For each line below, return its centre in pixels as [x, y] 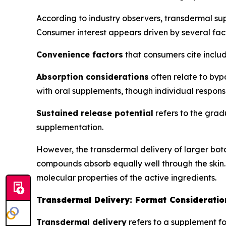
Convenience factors [80, 54]
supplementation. [70, 127]
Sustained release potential [95, 113]
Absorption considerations [93, 76]
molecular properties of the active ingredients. [126, 177]
